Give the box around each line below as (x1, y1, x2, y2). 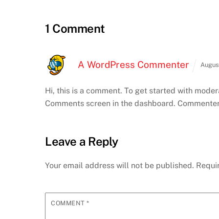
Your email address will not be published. (45, 161, 194, 171)
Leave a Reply (45, 134, 118, 149)
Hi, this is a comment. (45, 86, 122, 96)
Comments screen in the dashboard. (45, 99, 175, 109)
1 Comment (45, 22, 105, 36)
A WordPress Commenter (78, 59, 189, 70)
